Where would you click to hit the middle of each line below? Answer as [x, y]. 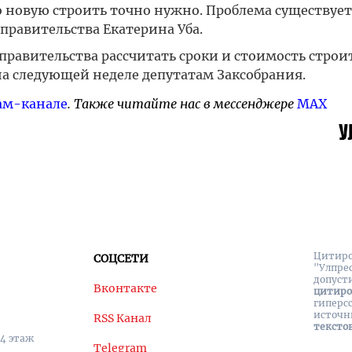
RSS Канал [123, 318]
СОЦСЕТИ [121, 258]
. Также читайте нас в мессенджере [182, 104]
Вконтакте [125, 288]
